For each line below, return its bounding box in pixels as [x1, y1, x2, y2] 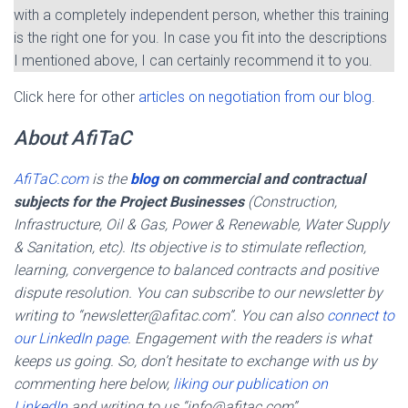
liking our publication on [173, 374, 328, 393]
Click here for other [14, 87, 138, 106]
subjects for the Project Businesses [14, 192, 248, 210]
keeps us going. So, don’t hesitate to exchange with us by [14, 352, 377, 370]
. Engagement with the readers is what [127, 329, 372, 347]
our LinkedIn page [14, 329, 127, 347]
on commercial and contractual [158, 169, 365, 188]
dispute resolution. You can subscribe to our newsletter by [14, 283, 382, 301]
